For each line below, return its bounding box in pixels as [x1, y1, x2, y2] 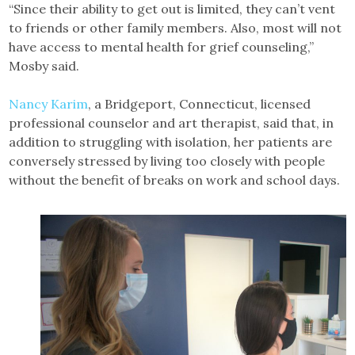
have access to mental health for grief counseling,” [9, 38, 315, 55]
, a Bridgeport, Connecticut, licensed [88, 95, 311, 112]
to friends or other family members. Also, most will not [9, 19, 342, 36]
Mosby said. [9, 57, 80, 74]
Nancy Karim [9, 95, 89, 112]
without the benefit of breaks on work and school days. [9, 171, 341, 188]
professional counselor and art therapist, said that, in [9, 114, 334, 131]
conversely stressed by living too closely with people [9, 152, 326, 169]
